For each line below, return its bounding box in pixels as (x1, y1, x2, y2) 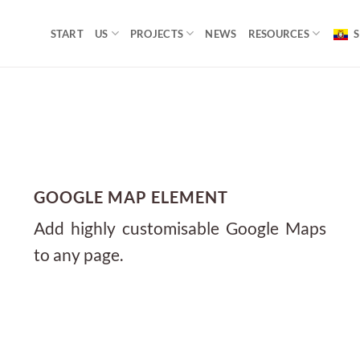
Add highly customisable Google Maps (34, 218, 326, 238)
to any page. (34, 244, 124, 264)
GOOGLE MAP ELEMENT (34, 187, 229, 207)
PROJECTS (129, 27, 184, 40)
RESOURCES (247, 27, 309, 40)
